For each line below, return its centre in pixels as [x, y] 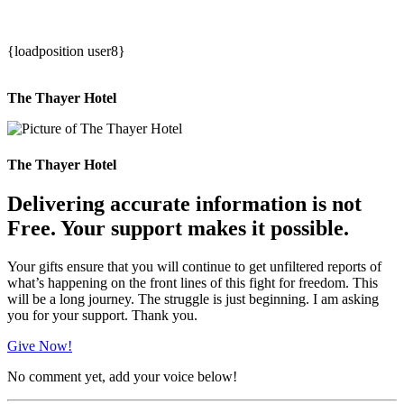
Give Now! [40, 345]
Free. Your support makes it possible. [178, 228]
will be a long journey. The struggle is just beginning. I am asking [193, 298]
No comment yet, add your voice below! [122, 376]
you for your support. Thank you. [102, 315]
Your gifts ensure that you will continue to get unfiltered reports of [194, 266]
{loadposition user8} [66, 51]
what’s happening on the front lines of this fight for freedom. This [193, 282]
